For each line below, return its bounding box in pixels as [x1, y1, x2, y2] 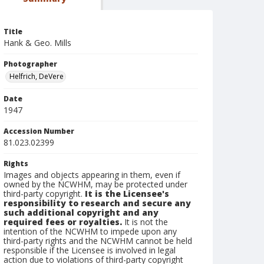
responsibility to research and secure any [4, 197, 191, 209]
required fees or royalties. [4, 216, 122, 227]
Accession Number [4, 126, 74, 136]
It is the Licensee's [85, 188, 169, 199]
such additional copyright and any [4, 207, 159, 218]
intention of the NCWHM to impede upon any [4, 226, 177, 237]
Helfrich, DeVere [9, 71, 64, 81]
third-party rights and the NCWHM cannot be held [4, 235, 192, 246]
